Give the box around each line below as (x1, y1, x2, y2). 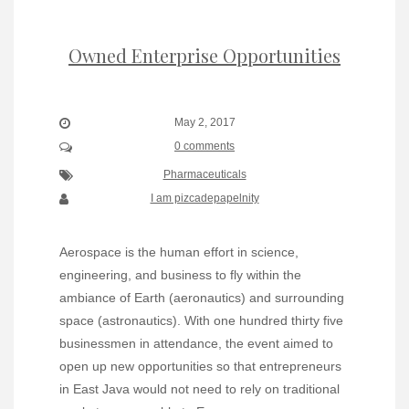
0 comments (174, 139, 235, 152)
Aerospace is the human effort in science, (59, 244, 299, 259)
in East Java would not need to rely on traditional (59, 381, 340, 396)
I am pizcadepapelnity (150, 191, 259, 204)
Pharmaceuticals (163, 167, 246, 181)
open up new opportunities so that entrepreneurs (59, 358, 341, 373)
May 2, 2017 (173, 115, 236, 129)
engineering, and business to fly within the (59, 267, 301, 282)
